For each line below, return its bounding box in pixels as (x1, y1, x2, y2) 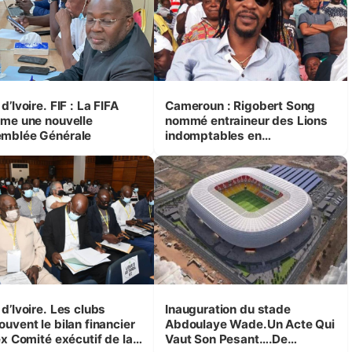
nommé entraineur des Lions (164, 112, 328, 128)
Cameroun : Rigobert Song (164, 97, 316, 113)
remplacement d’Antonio (164, 142, 304, 158)
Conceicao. (164, 157, 229, 173)
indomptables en (164, 127, 262, 143)
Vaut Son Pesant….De (164, 331, 288, 346)
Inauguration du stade (164, 301, 240, 317)
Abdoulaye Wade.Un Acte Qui (164, 316, 335, 332)
